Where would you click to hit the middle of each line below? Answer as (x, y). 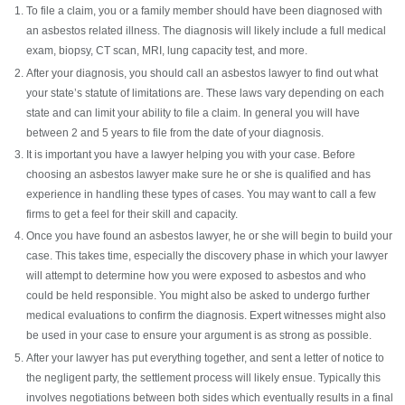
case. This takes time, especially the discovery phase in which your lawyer (207, 256)
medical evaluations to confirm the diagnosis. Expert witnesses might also (207, 316)
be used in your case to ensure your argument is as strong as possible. (199, 336)
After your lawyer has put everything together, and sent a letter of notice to (206, 358)
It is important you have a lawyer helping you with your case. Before (191, 154)
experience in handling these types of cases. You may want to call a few (202, 194)
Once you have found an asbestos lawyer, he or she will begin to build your (210, 236)
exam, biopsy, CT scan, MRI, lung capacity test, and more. (167, 51)
